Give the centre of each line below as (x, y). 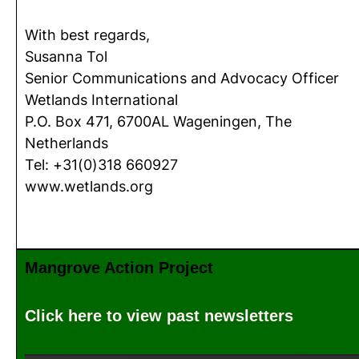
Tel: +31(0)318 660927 (101, 165)
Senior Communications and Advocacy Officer (182, 78)
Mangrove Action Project (119, 268)
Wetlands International (101, 100)
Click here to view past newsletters (159, 316)
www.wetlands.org (89, 186)
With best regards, (87, 35)
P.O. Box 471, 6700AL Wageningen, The (158, 121)
